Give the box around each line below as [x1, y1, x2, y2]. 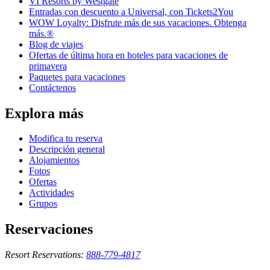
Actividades [29, 187, 74, 198]
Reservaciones [5, 221, 93, 237]
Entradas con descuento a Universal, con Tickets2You [29, 6, 233, 17]
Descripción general [29, 144, 105, 155]
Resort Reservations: [5, 250, 84, 260]
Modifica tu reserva [29, 133, 102, 144]
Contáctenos [29, 82, 76, 93]
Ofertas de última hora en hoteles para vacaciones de [29, 49, 228, 60]
